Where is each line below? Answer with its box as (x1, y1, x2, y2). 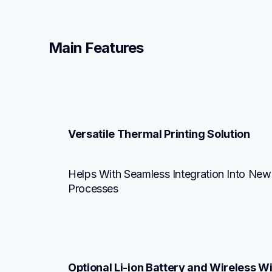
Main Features (49, 39, 144, 57)
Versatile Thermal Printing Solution (68, 127, 250, 141)
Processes (68, 182, 118, 195)
